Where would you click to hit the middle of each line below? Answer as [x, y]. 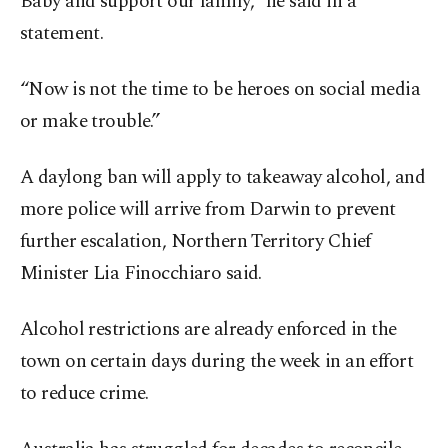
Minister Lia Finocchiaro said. [141, 274]
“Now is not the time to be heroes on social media [220, 90]
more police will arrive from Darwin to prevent [208, 210]
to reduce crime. [84, 394]
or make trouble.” [90, 122]
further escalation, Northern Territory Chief [195, 242]
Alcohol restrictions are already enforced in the [208, 330]
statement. [62, 34]
